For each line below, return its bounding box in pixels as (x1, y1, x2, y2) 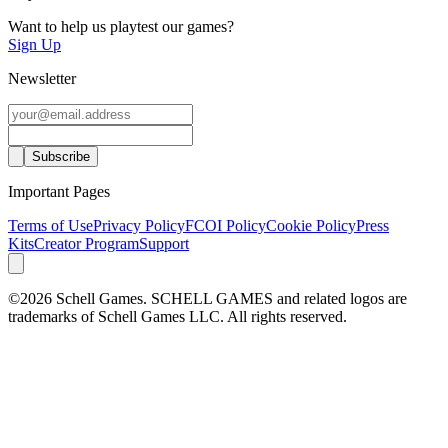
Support (139, 234, 189, 252)
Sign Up (8, 35, 61, 53)
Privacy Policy (93, 216, 185, 234)
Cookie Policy (266, 216, 356, 234)
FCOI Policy (185, 216, 266, 234)
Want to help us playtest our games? (8, 17, 234, 35)
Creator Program (34, 234, 139, 252)
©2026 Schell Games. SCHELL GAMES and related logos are (8, 289, 407, 307)
